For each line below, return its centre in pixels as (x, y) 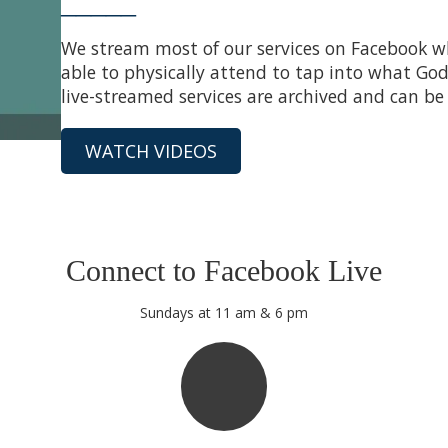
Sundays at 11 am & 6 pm (224, 312)
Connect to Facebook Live (224, 270)
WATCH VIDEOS (150, 150)
